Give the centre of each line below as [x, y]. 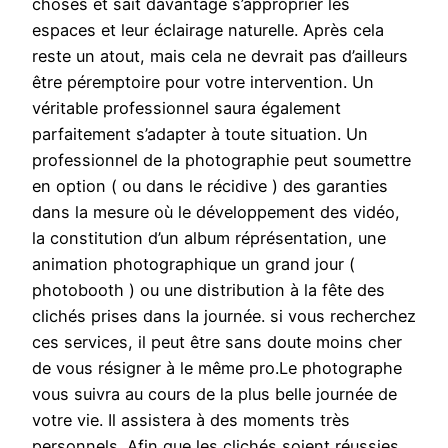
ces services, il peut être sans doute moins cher [217, 342]
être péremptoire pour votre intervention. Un [203, 82]
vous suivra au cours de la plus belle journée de [214, 394]
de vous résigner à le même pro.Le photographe [217, 368]
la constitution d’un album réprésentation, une [209, 238]
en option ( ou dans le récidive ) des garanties [210, 186]
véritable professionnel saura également [186, 108]
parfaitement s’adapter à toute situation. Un [200, 134]
